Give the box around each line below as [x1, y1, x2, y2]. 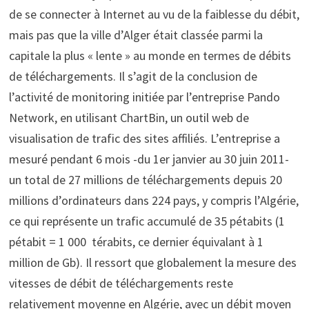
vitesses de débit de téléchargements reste [8, 275, 233, 291]
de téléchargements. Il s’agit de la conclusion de [8, 68, 257, 84]
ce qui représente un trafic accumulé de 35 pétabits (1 [8, 212, 285, 229]
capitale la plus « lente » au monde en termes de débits [8, 47, 291, 63]
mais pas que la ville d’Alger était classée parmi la [8, 26, 263, 43]
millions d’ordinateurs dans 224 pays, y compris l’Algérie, [8, 192, 299, 208]
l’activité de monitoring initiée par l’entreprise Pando [8, 88, 280, 105]
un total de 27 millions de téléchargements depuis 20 [8, 171, 282, 188]
